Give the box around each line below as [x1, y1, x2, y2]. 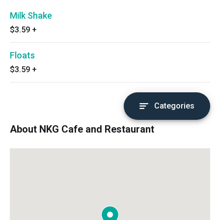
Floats [10, 50, 35, 60]
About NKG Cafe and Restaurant [10, 123, 154, 135]
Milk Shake [10, 10, 52, 21]
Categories [154, 101, 194, 110]
